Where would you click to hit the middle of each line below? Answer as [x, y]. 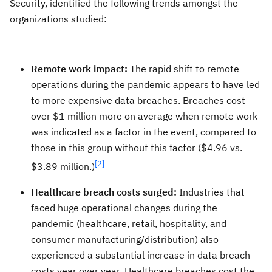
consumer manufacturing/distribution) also [125, 239]
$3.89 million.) [63, 167]
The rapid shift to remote [185, 69]
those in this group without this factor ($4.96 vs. [137, 148]
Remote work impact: [80, 69]
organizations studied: [58, 19]
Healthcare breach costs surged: [105, 192]
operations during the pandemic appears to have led [145, 85]
